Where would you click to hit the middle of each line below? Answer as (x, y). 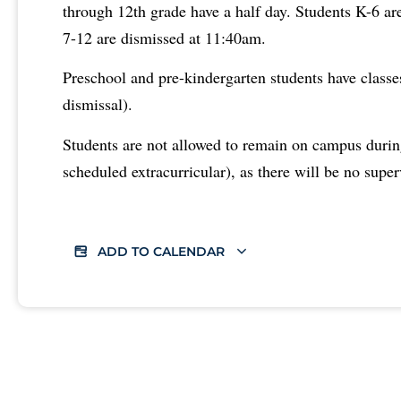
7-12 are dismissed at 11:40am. (164, 37)
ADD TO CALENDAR (163, 252)
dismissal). (98, 104)
